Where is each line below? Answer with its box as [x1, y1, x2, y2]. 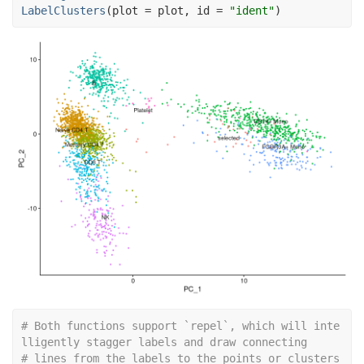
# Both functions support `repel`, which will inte [21, 318, 340, 332]
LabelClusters [21, 3, 106, 17]
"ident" [229, 3, 275, 17]
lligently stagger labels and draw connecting [21, 335, 307, 349]
